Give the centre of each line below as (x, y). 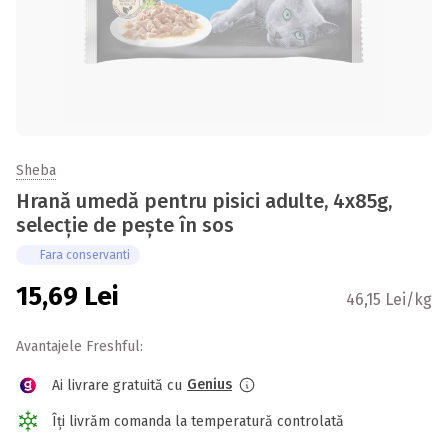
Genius (209, 384)
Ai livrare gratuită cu (117, 385)
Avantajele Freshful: (79, 346)
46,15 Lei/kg (389, 299)
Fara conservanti (85, 255)
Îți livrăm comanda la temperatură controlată (198, 421)
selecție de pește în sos (125, 225)
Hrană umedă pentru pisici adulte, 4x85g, (204, 201)
